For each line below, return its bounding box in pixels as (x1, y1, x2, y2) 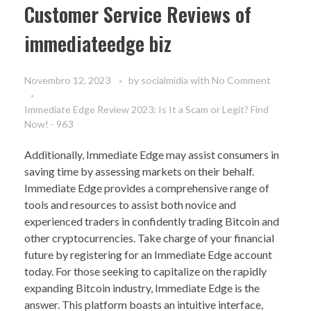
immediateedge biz (24, 29, 171, 58)
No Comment (212, 74, 271, 87)
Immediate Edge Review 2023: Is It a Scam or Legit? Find (24, 103, 269, 116)
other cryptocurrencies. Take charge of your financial (24, 231, 274, 245)
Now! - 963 (24, 118, 73, 131)
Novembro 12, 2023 (24, 74, 110, 87)
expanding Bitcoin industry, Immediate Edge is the (24, 281, 260, 295)
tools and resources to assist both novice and (24, 198, 236, 212)
